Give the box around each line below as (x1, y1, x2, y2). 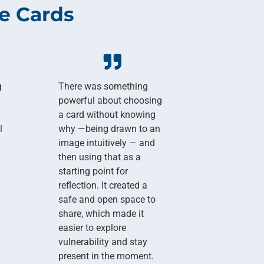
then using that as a (58, 151, 141, 163)
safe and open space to (58, 193, 156, 205)
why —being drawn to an (58, 123, 160, 134)
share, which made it (58, 207, 144, 219)
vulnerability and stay (58, 236, 147, 247)
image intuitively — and (58, 137, 155, 148)
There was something (58, 80, 148, 92)
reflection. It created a (58, 179, 147, 191)
